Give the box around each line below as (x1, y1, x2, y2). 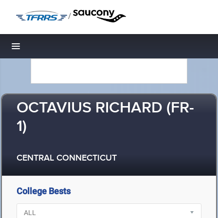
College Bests (17, 186, 71, 196)
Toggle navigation (16, 44, 82, 54)
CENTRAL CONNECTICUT (17, 153, 117, 164)
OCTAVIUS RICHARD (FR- (17, 98, 194, 118)
